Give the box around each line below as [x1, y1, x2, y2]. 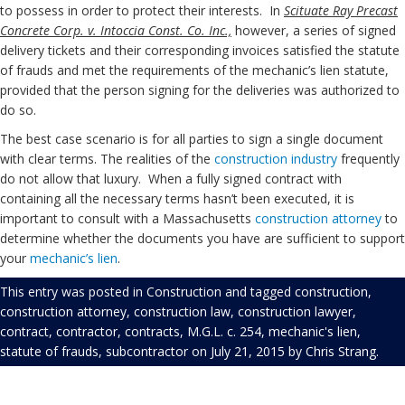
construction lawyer [238, 303, 353, 320]
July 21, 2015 [211, 343, 285, 360]
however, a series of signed [231, 22, 396, 39]
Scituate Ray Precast [284, 2, 398, 19]
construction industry [214, 150, 337, 167]
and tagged [221, 283, 295, 300]
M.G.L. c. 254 [187, 323, 261, 340]
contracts [125, 323, 180, 340]
